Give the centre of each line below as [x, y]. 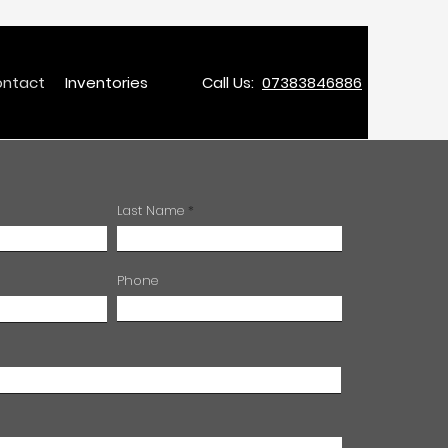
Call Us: [232, 82]
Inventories [106, 82]
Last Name [150, 210]
